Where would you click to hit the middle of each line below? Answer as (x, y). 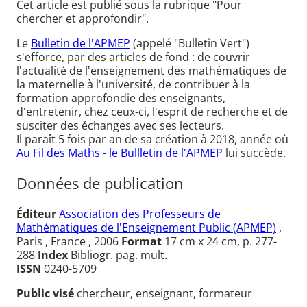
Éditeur (36, 213)
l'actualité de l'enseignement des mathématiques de (151, 71)
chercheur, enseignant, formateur (164, 293)
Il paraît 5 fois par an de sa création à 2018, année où (152, 139)
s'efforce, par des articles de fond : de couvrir (133, 57)
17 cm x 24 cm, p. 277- (219, 241)
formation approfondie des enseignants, (121, 98)
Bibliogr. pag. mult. (118, 255)
